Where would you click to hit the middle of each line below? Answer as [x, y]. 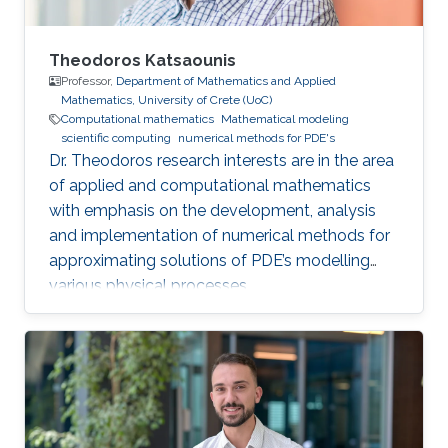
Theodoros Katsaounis [142, 61]
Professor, [88, 81]
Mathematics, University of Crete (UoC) [166, 100]
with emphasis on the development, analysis [212, 211]
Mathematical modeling [285, 119]
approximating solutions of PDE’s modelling [209, 261]
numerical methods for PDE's [256, 138]
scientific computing [116, 138]
